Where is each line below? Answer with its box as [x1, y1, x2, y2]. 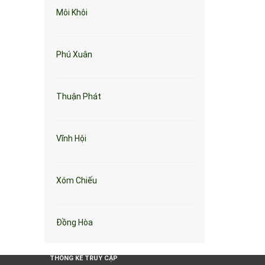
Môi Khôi [56, 8, 88, 17]
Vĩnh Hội [56, 134, 86, 143]
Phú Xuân [56, 50, 92, 59]
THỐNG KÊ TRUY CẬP [49, 254, 118, 262]
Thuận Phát [56, 92, 101, 101]
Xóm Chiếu [56, 176, 97, 185]
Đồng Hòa [56, 218, 93, 227]
